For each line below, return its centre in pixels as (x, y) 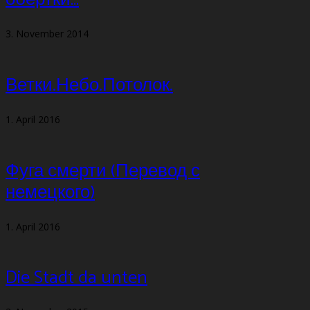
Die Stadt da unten (76, 278)
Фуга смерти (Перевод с (103, 171)
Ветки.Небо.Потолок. (89, 86)
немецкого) (50, 192)
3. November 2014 (47, 34)
